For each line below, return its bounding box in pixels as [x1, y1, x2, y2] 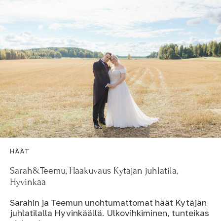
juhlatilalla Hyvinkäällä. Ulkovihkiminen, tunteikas [10, 208, 209, 219]
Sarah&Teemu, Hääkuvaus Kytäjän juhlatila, [10, 165, 178, 177]
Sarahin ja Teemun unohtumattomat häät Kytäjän [10, 197, 207, 208]
